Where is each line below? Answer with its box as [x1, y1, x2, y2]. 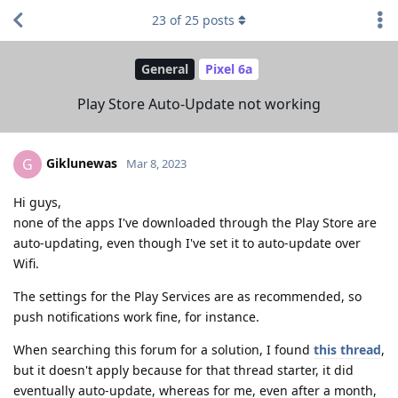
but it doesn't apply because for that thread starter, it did [13, 361, 354, 378]
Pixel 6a [205, 60, 252, 78]
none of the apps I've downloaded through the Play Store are [13, 213, 377, 231]
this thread [314, 340, 381, 358]
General [141, 60, 188, 78]
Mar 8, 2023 [126, 155, 187, 171]
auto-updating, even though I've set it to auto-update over [13, 234, 361, 251]
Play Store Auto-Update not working [77, 93, 321, 114]
